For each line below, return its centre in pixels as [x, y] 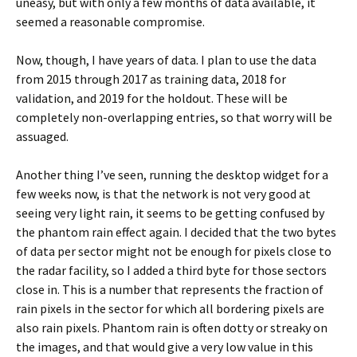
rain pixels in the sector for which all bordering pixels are [170, 308]
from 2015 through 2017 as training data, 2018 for [151, 79]
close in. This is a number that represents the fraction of [170, 289]
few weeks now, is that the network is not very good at [163, 194]
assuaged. [42, 136]
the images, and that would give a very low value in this [165, 347]
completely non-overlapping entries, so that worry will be [174, 117]
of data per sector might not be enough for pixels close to [174, 251]
